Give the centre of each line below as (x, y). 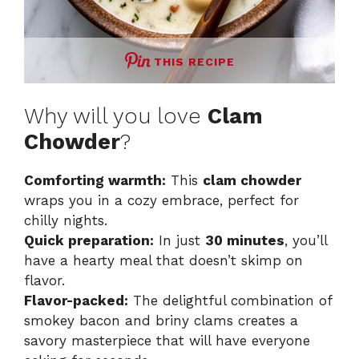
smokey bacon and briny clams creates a (161, 321)
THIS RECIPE (194, 61)
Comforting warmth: (95, 181)
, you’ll (306, 241)
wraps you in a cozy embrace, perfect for (161, 201)
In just (179, 241)
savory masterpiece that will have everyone (167, 341)
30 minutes (245, 241)
